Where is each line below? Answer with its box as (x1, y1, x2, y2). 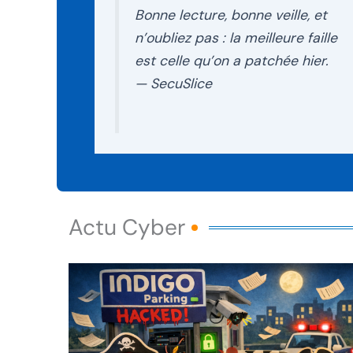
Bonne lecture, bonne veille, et (135, 6, 328, 24)
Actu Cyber (69, 213, 185, 243)
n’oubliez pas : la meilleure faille (135, 28, 338, 46)
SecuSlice (150, 74, 213, 92)
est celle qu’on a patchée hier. (135, 51, 329, 69)
